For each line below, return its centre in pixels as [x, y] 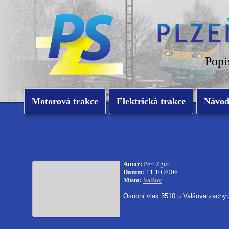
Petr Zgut [156, 164]
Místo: [132, 180]
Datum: [134, 172]
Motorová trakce [65, 101]
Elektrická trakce [151, 101]
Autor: [133, 164]
